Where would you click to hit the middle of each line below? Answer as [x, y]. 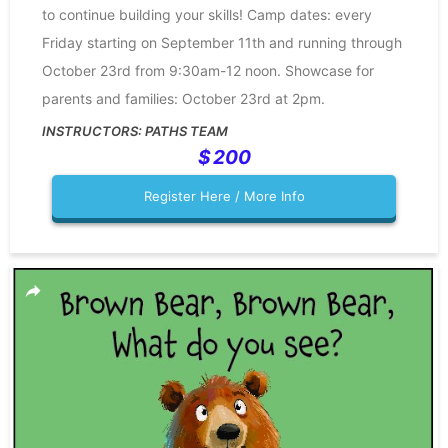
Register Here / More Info [224, 196]
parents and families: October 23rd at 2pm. [183, 99]
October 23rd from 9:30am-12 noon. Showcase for [208, 71]
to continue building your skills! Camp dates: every [207, 15]
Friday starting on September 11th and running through [222, 43]
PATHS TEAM [186, 131]
